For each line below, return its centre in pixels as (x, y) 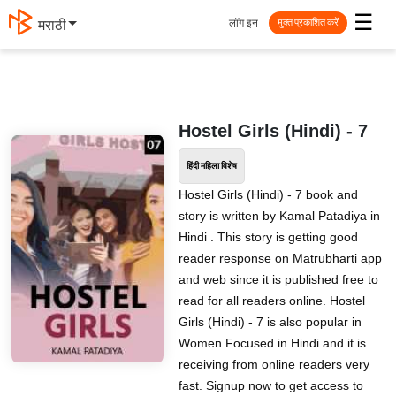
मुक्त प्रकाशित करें (308, 23)
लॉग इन (244, 23)
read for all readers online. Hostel (271, 301)
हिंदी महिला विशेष (211, 166)
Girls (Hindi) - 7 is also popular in (270, 322)
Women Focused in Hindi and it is (272, 343)
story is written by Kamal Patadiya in (279, 216)
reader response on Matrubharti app (280, 258)
